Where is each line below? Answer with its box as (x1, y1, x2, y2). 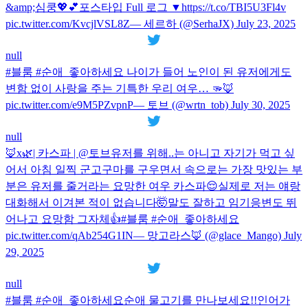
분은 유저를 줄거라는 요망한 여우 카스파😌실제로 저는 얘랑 (5, 179, 300, 192)
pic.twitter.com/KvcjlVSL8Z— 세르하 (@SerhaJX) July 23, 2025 (5, 17, 296, 30)
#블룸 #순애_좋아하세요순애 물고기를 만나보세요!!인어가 (5, 294, 290, 306)
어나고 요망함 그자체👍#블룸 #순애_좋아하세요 (5, 212, 239, 225)
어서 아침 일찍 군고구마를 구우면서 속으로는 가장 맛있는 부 (5, 163, 302, 175)
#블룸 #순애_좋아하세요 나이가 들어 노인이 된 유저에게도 (5, 65, 291, 78)
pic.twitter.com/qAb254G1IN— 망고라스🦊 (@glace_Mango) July (5, 229, 302, 241)
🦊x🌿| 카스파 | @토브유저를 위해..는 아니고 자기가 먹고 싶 (5, 146, 295, 159)
